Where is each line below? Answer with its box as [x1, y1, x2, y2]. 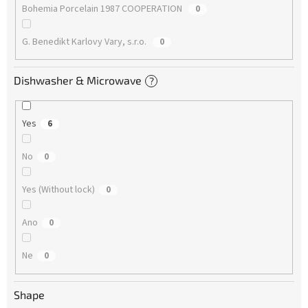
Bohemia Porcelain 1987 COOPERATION [21, 1, 184, 16]
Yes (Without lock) [21, 183, 95, 197]
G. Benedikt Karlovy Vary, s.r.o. [21, 34, 148, 49]
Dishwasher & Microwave [14, 74, 142, 87]
